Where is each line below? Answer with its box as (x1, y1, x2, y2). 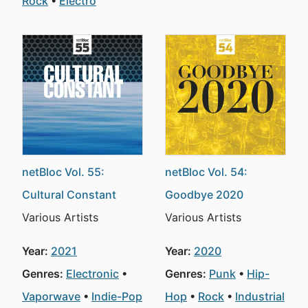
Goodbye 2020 (165, 188, 243, 201)
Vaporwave (22, 289, 80, 303)
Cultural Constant (22, 188, 116, 201)
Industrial (235, 289, 285, 303)
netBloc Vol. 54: (165, 165, 247, 179)
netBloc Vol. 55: (22, 165, 104, 179)
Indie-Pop (91, 289, 142, 303)
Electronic (66, 267, 119, 280)
